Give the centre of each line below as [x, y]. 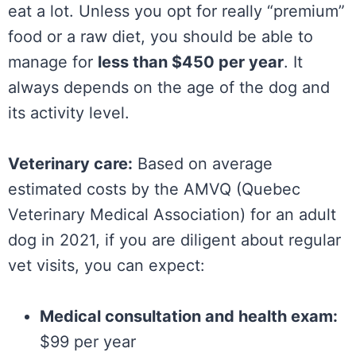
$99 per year [88, 342]
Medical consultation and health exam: [189, 317]
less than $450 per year [191, 62]
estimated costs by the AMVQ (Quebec [154, 190]
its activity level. [69, 113]
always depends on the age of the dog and [169, 88]
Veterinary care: [70, 164]
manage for [53, 62]
